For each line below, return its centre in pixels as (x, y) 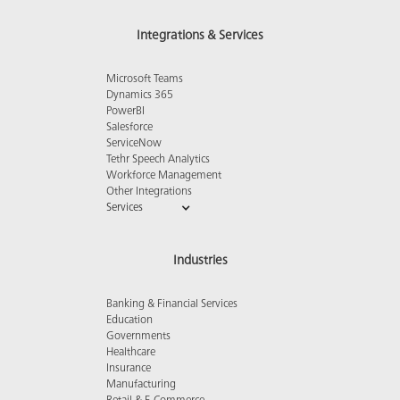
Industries (200, 261)
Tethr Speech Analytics (158, 160)
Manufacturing (141, 385)
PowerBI (125, 112)
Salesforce (129, 128)
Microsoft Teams (145, 80)
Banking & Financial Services (172, 305)
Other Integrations (149, 192)
